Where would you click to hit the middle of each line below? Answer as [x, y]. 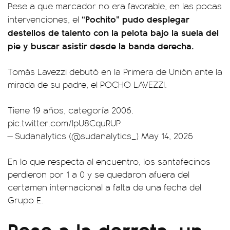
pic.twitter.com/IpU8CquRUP [64, 123]
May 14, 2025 [167, 136]
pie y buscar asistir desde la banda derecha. [101, 45]
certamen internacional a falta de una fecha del [104, 187]
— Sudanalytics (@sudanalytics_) [74, 136]
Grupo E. [25, 200]
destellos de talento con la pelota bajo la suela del [113, 32]
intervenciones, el [45, 19]
